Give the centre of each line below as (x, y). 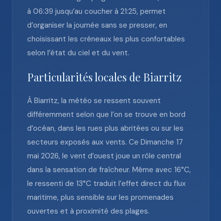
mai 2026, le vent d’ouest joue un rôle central (104, 156)
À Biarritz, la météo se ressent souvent (94, 101)
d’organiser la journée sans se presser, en (97, 25)
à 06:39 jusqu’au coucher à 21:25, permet (96, 11)
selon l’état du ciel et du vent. (78, 53)
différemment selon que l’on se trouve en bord (106, 114)
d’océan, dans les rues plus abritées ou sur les (105, 128)
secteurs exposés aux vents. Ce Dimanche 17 (105, 142)
